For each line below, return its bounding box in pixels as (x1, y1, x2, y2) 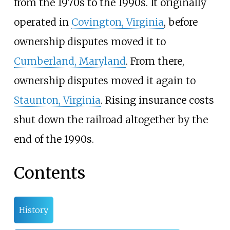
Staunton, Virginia (13, 94, 101, 107)
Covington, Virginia (71, 16, 164, 29)
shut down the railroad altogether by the (13, 113, 208, 126)
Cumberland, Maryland (13, 55, 126, 68)
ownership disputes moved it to (13, 35, 166, 48)
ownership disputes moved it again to (13, 74, 196, 87)
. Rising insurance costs (100, 94, 214, 107)
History (18, 205, 48, 216)
